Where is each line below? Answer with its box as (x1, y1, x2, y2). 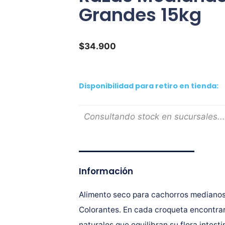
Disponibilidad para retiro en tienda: (78, 81, 218, 91)
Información (78, 165, 133, 177)
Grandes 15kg (78, 2, 201, 28)
